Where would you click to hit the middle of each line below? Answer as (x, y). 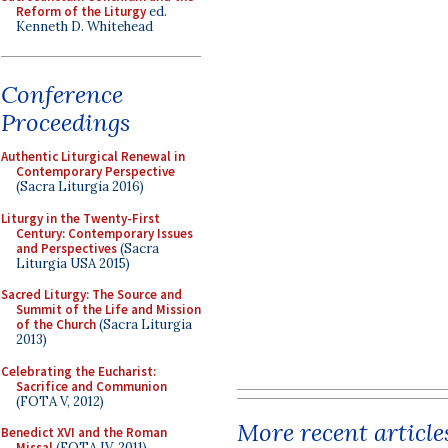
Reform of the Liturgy (81, 11)
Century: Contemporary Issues (104, 233)
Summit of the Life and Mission (108, 309)
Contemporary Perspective (95, 171)
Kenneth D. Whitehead (84, 26)
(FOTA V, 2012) (60, 401)
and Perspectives (66, 248)
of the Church (56, 324)
